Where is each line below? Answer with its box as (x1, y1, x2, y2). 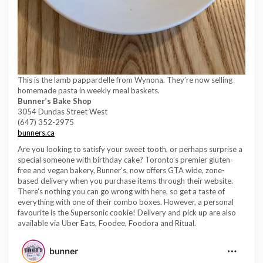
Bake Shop (53, 96, 92, 106)
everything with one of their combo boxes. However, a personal (18, 197, 234, 207)
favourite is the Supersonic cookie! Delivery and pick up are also (18, 208, 236, 218)
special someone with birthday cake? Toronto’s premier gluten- (18, 155, 233, 165)
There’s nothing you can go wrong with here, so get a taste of (18, 187, 225, 197)
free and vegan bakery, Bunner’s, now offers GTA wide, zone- (18, 166, 225, 176)
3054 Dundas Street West (18, 107, 107, 117)
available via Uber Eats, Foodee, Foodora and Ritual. (18, 218, 196, 228)
